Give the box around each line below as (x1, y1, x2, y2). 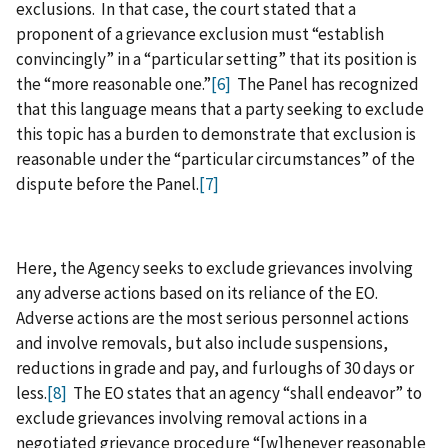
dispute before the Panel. (16, 173, 199, 196)
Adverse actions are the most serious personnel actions (16, 307, 409, 330)
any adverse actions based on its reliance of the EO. (16, 282, 381, 305)
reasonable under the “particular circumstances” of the (16, 148, 415, 171)
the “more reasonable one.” (16, 73, 211, 96)
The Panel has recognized (231, 73, 419, 96)
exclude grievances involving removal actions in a (16, 407, 367, 430)
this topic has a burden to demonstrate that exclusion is (16, 123, 416, 146)
